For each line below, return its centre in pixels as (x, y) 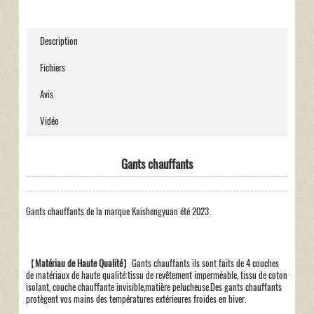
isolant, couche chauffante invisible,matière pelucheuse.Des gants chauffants (153, 287)
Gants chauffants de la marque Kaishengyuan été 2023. (118, 211)
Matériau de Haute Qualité (78, 263)
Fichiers (52, 67)
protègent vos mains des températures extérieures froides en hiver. (136, 299)
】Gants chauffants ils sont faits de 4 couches (200, 263)
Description (59, 41)
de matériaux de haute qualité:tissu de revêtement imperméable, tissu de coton (156, 275)
